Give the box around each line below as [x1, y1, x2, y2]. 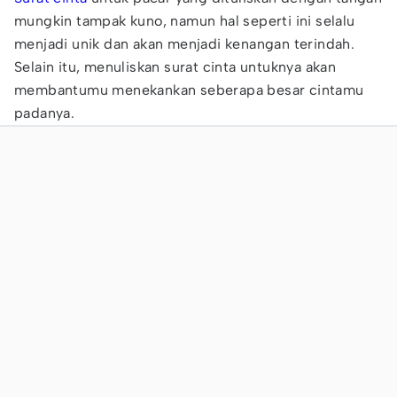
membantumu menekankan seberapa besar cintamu [14, 82, 364, 98]
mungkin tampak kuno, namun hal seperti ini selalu [14, 12, 355, 29]
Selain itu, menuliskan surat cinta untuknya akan [14, 58, 337, 75]
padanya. [14, 105, 75, 121]
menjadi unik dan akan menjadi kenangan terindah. [14, 35, 355, 52]
